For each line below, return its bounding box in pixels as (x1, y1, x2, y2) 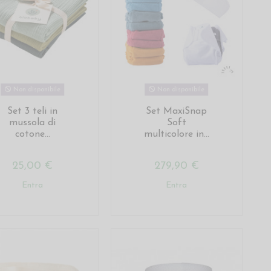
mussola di (9, 117, 56, 128)
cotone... (15, 129, 50, 139)
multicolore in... (143, 129, 209, 139)
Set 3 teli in (7, 106, 58, 116)
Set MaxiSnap (146, 106, 207, 116)
